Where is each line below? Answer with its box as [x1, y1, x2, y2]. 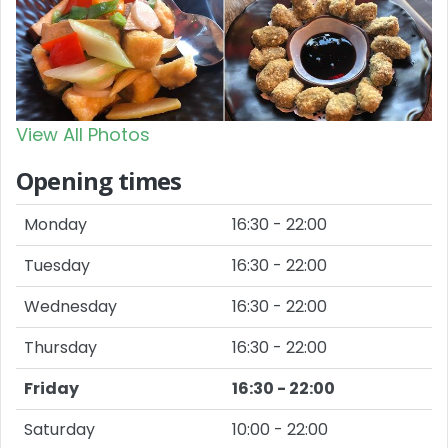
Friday [24, 376, 79, 400]
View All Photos [16, 121, 150, 147]
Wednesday [24, 294, 117, 318]
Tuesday [24, 253, 90, 277]
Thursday [24, 335, 97, 359]
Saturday [24, 417, 95, 441]
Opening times [16, 163, 182, 197]
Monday [24, 212, 87, 236]
